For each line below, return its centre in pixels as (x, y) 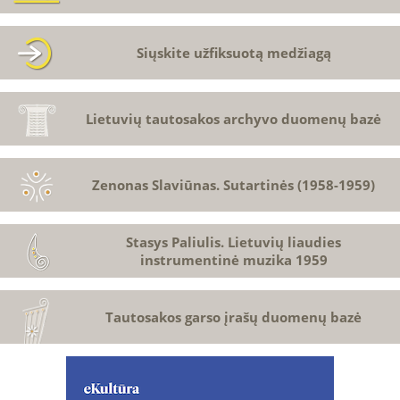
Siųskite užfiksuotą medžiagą (233, 53)
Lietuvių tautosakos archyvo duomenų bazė (233, 119)
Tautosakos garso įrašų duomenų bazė (233, 317)
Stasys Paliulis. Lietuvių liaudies (233, 242)
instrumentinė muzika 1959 (233, 260)
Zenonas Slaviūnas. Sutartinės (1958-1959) (233, 185)
